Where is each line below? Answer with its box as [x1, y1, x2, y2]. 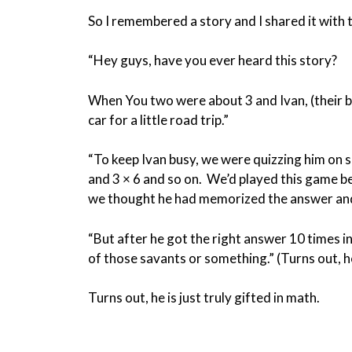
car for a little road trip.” [88, 111, 229, 128]
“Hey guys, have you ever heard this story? [88, 52, 337, 69]
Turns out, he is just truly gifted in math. [88, 289, 320, 306]
